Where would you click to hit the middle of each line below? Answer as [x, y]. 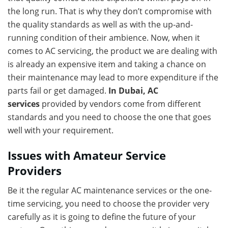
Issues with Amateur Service [87, 155]
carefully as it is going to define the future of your [102, 217]
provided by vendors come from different [120, 104]
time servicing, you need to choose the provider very [108, 204]
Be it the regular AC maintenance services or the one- [110, 191]
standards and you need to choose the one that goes [109, 117]
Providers [35, 170]
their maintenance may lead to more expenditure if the [113, 77]
